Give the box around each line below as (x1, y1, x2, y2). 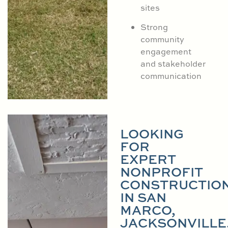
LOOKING (120, 124, 184, 142)
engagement (140, 46, 191, 58)
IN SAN (120, 188, 166, 206)
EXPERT (120, 150, 176, 168)
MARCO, (120, 201, 176, 219)
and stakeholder (140, 58, 206, 70)
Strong (140, 21, 168, 33)
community (140, 34, 184, 45)
